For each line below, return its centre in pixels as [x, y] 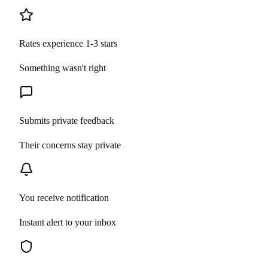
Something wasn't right [63, 68]
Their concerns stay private [70, 145]
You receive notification [64, 197]
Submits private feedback [67, 120]
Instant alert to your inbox [68, 222]
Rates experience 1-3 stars [68, 43]
